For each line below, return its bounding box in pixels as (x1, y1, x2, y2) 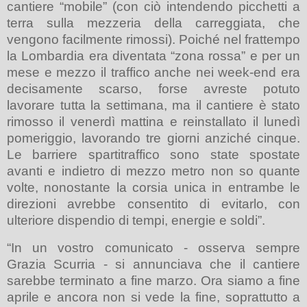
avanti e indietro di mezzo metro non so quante (7, 164, 300, 179)
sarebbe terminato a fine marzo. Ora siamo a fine (7, 273, 300, 288)
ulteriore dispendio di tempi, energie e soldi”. (7, 213, 265, 228)
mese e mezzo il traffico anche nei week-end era (7, 65, 300, 80)
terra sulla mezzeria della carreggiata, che (7, 16, 300, 31)
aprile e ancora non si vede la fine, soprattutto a (7, 289, 300, 304)
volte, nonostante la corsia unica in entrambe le (7, 180, 300, 195)
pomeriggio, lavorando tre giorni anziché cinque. (7, 131, 300, 146)
